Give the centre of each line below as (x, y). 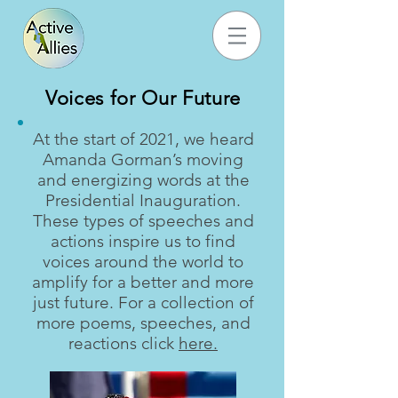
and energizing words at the (143, 180)
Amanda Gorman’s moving (143, 159)
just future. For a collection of (143, 302)
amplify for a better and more (143, 282)
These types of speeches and (143, 221)
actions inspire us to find (143, 241)
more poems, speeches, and (143, 323)
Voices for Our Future (143, 98)
